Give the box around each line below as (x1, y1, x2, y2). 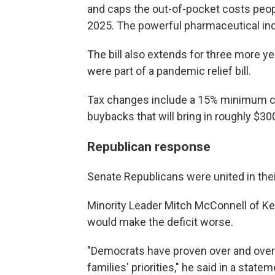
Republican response (87, 139, 211, 154)
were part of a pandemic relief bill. (87, 64, 251, 77)
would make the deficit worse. (87, 215, 233, 228)
